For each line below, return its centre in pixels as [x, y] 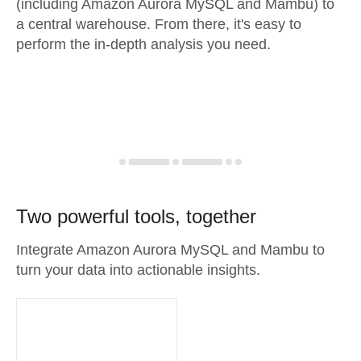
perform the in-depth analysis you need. [143, 44]
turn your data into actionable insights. [138, 270]
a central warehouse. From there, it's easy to [159, 24]
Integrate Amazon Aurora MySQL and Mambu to [170, 250]
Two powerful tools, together [136, 216]
